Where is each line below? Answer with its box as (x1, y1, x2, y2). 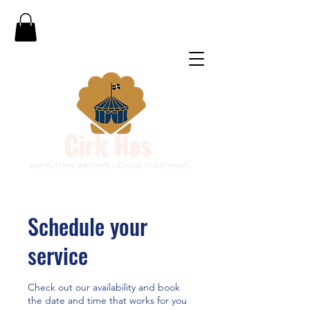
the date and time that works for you (28, 293, 187, 307)
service (28, 238, 88, 271)
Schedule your (28, 209, 147, 242)
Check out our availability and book (28, 280, 180, 293)
